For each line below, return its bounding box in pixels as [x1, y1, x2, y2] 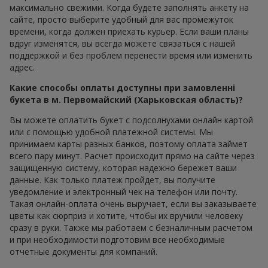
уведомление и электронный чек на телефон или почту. [10, 186, 237, 198]
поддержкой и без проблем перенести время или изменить [10, 50, 252, 62]
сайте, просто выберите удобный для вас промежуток [10, 14, 233, 26]
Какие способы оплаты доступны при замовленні [10, 82, 235, 94]
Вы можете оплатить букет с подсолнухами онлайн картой [10, 114, 253, 126]
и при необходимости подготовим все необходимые [10, 234, 225, 246]
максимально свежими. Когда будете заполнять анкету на [10, 2, 249, 14]
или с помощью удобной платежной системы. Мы [10, 126, 213, 138]
